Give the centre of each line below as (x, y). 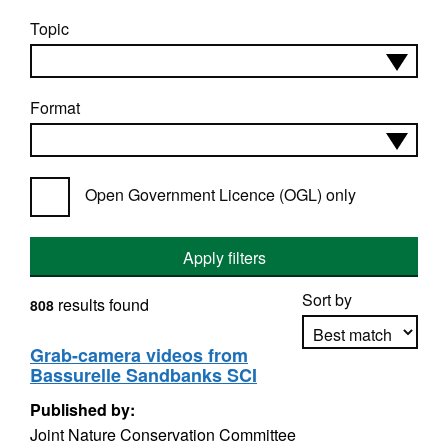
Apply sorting (360, 390)
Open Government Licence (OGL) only (220, 194)
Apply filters (224, 257)
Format (55, 107)
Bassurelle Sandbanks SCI (143, 375)
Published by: (82, 409)
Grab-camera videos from (139, 355)
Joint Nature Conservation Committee (163, 434)
